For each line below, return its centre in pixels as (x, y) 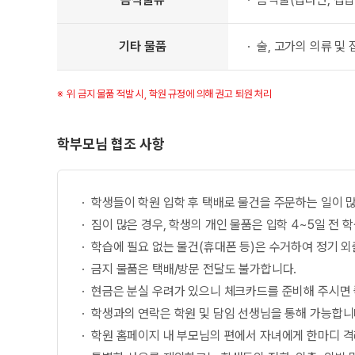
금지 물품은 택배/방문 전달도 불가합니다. (194, 269)
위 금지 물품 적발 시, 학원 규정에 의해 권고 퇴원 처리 (169, 94)
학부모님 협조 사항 (111, 144)
